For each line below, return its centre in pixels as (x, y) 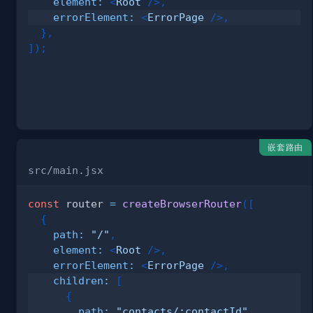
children (78, 280)
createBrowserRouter (182, 203)
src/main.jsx (66, 170)
